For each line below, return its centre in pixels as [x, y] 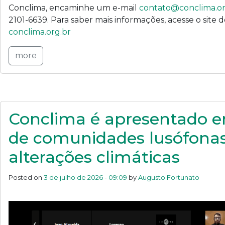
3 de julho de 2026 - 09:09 [85, 177]
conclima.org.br [40, 32]
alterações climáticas [94, 157]
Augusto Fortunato [169, 177]
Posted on [26, 177]
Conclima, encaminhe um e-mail [74, 8]
